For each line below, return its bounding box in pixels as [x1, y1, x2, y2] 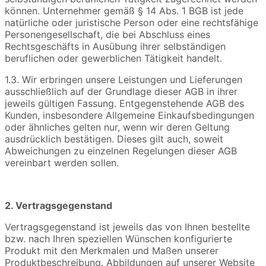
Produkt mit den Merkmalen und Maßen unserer [5, 245, 218, 257]
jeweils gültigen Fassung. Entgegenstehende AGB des [5, 97, 244, 110]
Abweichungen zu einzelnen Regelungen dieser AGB [5, 145, 237, 157]
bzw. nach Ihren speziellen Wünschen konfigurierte [5, 233, 232, 245]
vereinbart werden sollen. [5, 157, 119, 169]
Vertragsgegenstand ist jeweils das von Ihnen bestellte [5, 221, 250, 233]
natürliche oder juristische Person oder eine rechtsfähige [5, 17, 258, 29]
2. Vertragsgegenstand [5, 199, 112, 212]
